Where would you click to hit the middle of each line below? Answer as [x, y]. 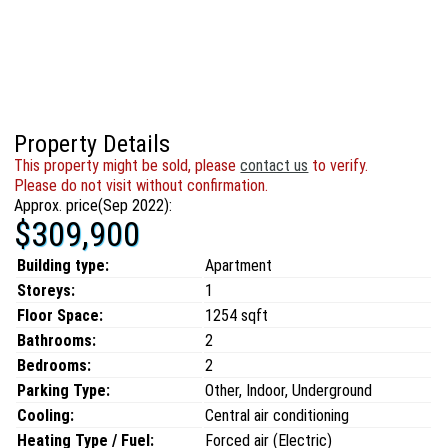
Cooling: [46, 415]
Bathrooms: [57, 340]
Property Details [92, 144]
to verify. [338, 165]
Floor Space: [60, 315]
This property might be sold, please [127, 165]
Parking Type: [64, 390]
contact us [274, 165]
